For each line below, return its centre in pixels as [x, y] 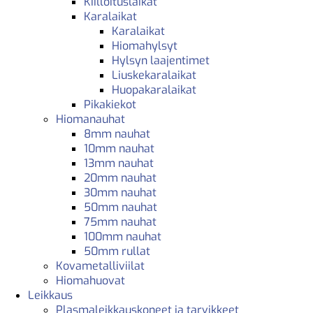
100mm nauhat [123, 236]
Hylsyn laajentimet [161, 60]
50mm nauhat [121, 207]
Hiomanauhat [90, 119]
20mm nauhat [120, 177]
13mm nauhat [119, 163]
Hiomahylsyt [145, 45]
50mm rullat [117, 251]
